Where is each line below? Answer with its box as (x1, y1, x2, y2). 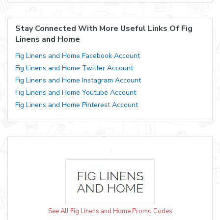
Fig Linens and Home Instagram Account (15, 75, 141, 85)
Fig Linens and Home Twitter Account (15, 63, 133, 73)
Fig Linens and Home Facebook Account (15, 51, 140, 60)
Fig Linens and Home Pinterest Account (15, 100, 138, 110)
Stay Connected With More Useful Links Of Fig (15, 23, 192, 34)
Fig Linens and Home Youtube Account (15, 87, 136, 97)
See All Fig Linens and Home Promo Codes (48, 206, 172, 216)
